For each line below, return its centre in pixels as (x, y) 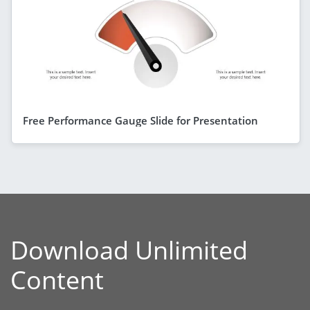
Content (57, 280)
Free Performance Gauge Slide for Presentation (140, 120)
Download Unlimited (129, 250)
